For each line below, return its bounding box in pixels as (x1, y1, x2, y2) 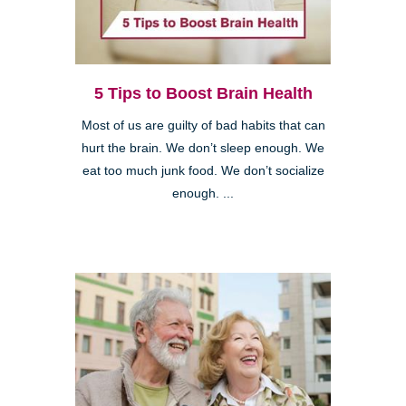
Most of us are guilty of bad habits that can (81, 119, 325, 133)
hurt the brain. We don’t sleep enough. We (82, 141, 324, 156)
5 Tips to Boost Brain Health (93, 84, 313, 103)
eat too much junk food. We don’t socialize (82, 164, 324, 179)
